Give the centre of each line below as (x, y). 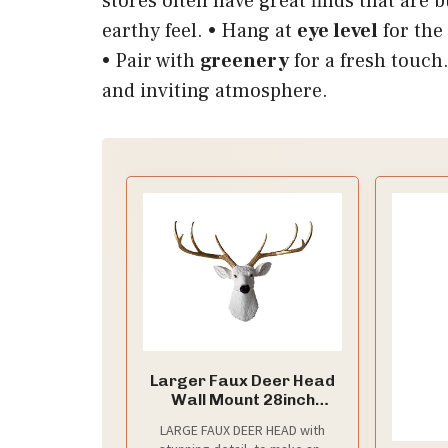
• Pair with (151, 61)
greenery (244, 61)
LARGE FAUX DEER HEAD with (243, 430)
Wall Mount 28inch (242, 400)
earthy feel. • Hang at (199, 31)
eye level (337, 31)
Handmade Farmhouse (243, 419)
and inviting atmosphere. (215, 91)
